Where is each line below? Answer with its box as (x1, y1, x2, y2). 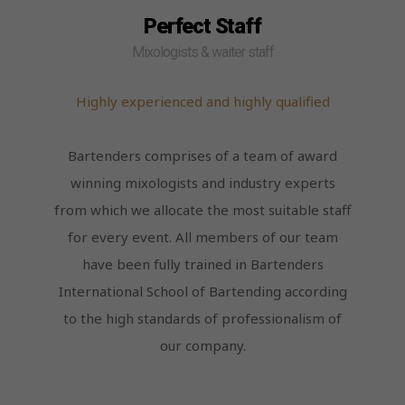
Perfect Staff (144, 13, 261, 39)
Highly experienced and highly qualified (75, 91, 330, 110)
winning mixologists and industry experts (70, 173, 335, 192)
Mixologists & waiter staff (131, 42, 274, 61)
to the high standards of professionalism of (63, 308, 342, 327)
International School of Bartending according (58, 281, 347, 300)
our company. (159, 335, 246, 354)
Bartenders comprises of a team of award (68, 146, 337, 165)
